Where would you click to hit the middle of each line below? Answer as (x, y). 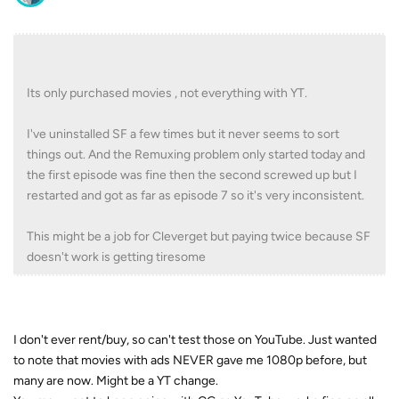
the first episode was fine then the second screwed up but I (192, 175)
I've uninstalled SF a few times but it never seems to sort (183, 134)
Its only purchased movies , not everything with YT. (167, 94)
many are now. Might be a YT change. (116, 381)
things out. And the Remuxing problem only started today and (196, 155)
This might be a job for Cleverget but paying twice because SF (199, 237)
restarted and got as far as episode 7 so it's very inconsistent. (195, 196)
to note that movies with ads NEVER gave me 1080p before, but (190, 361)
